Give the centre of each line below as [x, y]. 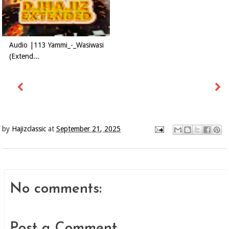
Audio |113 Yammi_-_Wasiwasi [57, 45]
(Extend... [25, 56]
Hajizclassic [29, 129]
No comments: [56, 189]
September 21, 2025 [89, 129]
